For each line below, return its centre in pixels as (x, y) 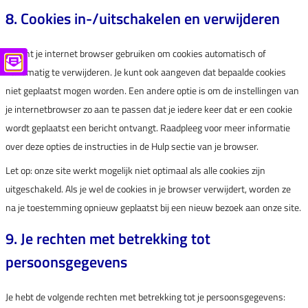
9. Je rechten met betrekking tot (108, 239)
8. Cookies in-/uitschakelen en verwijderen (143, 19)
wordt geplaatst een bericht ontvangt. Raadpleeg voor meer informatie (148, 128)
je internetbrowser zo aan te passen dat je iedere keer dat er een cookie (149, 109)
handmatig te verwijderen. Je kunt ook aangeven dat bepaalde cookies (146, 72)
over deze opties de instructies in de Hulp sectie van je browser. (132, 146)
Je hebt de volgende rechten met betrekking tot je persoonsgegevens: (145, 297)
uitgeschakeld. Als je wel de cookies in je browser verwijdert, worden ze (148, 189)
